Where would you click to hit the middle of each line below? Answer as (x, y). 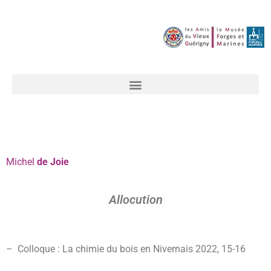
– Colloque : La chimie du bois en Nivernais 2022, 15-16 (126, 249)
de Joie (53, 162)
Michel (21, 162)
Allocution (135, 200)
